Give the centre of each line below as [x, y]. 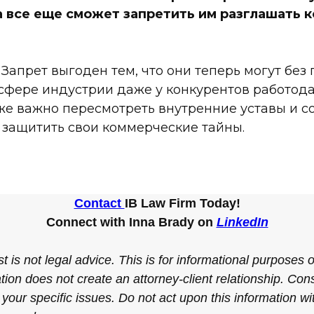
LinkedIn [242, 222]
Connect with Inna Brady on [131, 222]
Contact [99, 203]
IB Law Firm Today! [182, 203]
